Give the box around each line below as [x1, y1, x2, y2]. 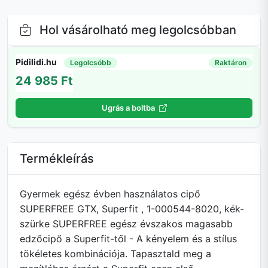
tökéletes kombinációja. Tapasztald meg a [20, 248, 211, 260]
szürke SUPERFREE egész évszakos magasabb [20, 218, 233, 230]
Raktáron [215, 57, 247, 67]
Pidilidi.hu [16, 56, 57, 67]
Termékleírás [20, 151, 94, 166]
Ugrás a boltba [101, 103, 157, 113]
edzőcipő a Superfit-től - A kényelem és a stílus [20, 233, 237, 245]
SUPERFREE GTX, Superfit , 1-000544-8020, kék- [20, 203, 244, 215]
